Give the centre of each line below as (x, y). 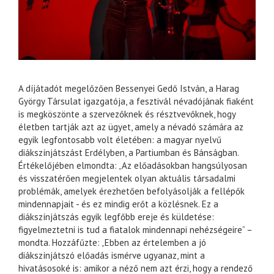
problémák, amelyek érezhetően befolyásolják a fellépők (131, 191)
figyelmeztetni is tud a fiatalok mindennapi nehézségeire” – (135, 229)
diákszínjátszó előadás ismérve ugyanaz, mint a (112, 255)
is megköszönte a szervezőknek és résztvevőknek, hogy (127, 114)
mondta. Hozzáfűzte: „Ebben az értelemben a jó (112, 242)
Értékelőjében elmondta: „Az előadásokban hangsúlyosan (133, 165)
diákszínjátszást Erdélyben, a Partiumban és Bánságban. (128, 152)
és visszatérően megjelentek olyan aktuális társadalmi (127, 178)
